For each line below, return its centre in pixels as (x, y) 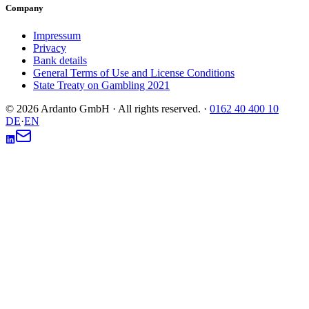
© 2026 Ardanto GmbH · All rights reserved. (103, 108)
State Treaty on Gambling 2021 (101, 85)
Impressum (57, 35)
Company (24, 8)
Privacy (50, 48)
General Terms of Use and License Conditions (134, 72)
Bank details (60, 60)
